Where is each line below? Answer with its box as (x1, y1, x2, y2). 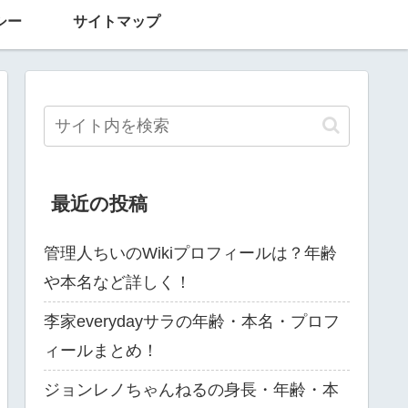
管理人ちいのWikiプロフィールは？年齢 (44, 243, 337, 262)
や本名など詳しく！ (44, 272, 191, 291)
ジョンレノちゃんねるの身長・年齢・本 (44, 380, 339, 399)
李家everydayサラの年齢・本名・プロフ (44, 311, 340, 331)
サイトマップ (73, 13, 160, 29)
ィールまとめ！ (44, 341, 158, 360)
